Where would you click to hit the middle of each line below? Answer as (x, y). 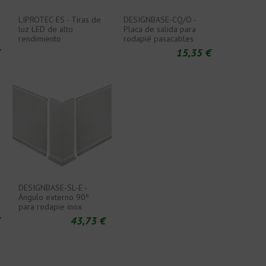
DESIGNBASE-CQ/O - (160, 20)
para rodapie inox (50, 207)
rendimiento (39, 39)
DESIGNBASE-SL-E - (52, 188)
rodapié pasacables (159, 39)
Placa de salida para (160, 29)
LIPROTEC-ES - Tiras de (59, 20)
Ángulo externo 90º (53, 197)
